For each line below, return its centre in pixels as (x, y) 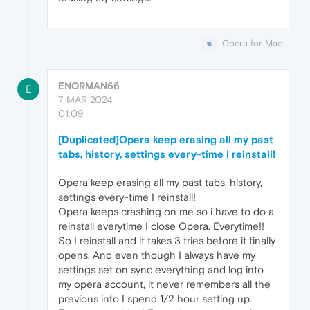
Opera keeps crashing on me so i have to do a (166, 212)
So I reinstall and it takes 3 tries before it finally (167, 241)
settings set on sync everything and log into (161, 270)
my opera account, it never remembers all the (164, 284)
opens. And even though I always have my (157, 255)
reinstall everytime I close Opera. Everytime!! (161, 226)
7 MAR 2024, (86, 100)
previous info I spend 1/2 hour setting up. (155, 299)
